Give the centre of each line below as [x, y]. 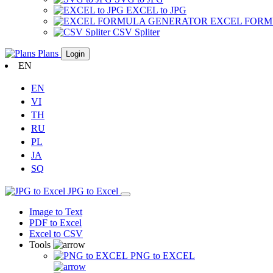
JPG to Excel [94, 191]
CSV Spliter [136, 32]
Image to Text [56, 212]
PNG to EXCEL [163, 256]
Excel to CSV [56, 234]
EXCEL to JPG [156, 10]
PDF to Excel [55, 223]
